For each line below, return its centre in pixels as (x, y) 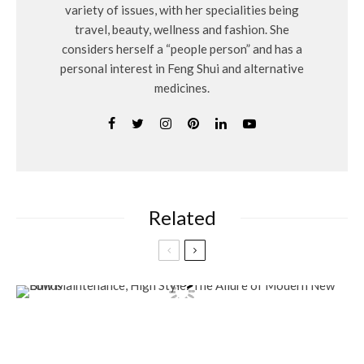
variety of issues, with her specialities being (182, 10)
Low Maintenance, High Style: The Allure (175, 348)
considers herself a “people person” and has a (182, 49)
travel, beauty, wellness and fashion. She (182, 29)
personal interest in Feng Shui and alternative (182, 68)
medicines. (182, 88)
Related (182, 217)
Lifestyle (35, 322)
